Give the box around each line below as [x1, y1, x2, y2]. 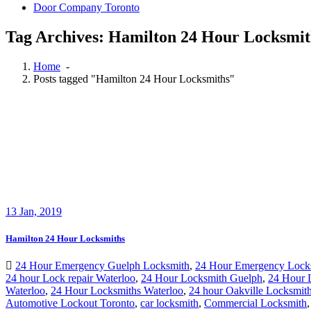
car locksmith [140, 297, 199, 310]
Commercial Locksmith [204, 297, 307, 310]
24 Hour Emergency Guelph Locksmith [15, 260, 190, 272]
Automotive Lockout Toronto [6, 297, 135, 310]
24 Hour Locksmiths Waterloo [51, 285, 183, 297]
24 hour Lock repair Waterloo [6, 272, 135, 285]
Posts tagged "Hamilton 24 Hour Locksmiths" [33, 72, 235, 85]
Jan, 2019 [17, 205, 62, 217]
